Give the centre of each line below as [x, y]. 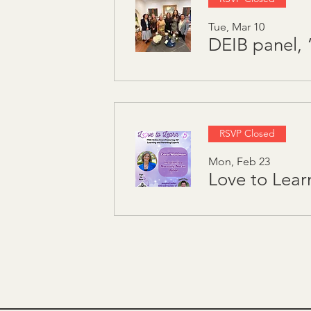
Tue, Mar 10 [237, 26]
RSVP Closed [247, 134]
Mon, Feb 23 [239, 161]
